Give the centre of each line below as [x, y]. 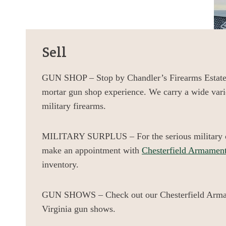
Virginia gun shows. [79, 209]
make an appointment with [92, 151]
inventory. [60, 165]
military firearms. [74, 106]
